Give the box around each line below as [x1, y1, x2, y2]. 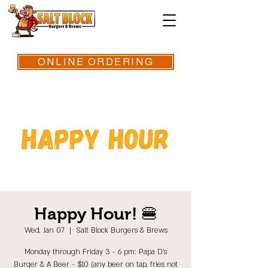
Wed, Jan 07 [24, 226, 65, 235]
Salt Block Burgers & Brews [75, 226, 167, 235]
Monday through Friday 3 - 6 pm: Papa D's [25, 247, 167, 257]
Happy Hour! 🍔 [33, 205, 158, 223]
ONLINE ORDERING [37, 56, 154, 68]
